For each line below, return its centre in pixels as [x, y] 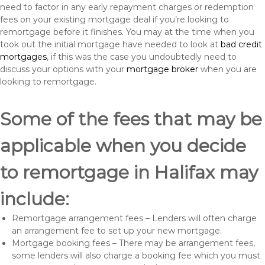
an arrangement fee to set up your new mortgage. [117, 231]
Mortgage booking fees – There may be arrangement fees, [133, 243]
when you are [227, 69]
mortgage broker [162, 69]
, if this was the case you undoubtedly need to [142, 57]
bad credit [241, 44]
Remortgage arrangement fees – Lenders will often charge [134, 218]
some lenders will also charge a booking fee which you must [136, 256]
